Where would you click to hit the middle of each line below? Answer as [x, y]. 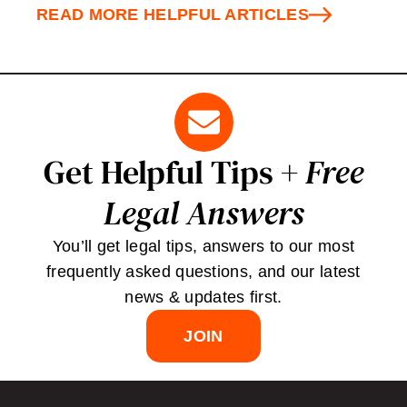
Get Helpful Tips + [174, 173]
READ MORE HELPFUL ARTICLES [173, 15]
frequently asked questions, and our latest [203, 272]
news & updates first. [203, 298]
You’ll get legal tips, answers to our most [203, 247]
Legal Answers [203, 213]
